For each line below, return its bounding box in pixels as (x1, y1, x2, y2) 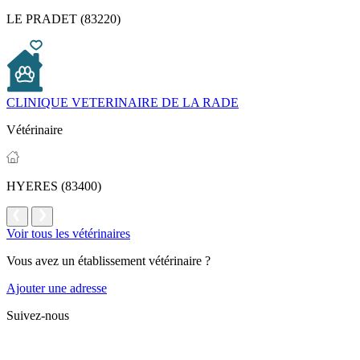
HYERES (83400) (6, 179, 101, 194)
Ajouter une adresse (6, 281, 107, 296)
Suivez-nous (6, 309, 69, 323)
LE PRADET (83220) (6, 12, 121, 27)
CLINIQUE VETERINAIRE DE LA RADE (6, 96, 239, 110)
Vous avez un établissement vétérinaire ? (6, 254, 211, 268)
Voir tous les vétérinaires (6, 227, 130, 241)
